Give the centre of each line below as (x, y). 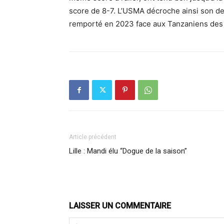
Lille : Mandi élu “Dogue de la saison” (128, 151)
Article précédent (93, 137)
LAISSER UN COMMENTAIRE (120, 206)
